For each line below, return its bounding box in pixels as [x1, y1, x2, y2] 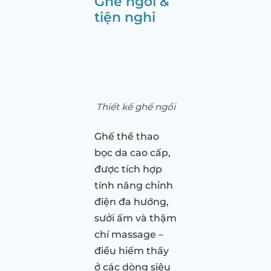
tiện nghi [94, 8, 155, 25]
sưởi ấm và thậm [94, 212, 177, 224]
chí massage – [94, 228, 163, 240]
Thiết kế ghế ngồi [96, 100, 175, 113]
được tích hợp [94, 163, 162, 175]
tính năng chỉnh [94, 179, 173, 191]
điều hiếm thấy [94, 244, 169, 256]
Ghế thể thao [94, 130, 159, 142]
